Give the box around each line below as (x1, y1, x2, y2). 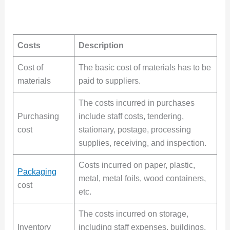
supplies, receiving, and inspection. (78, 139, 206, 148)
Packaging (17, 167, 56, 177)
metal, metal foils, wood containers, (78, 174, 206, 183)
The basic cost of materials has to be (78, 63, 211, 72)
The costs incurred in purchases (78, 99, 195, 108)
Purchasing (17, 112, 59, 121)
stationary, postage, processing (78, 125, 191, 135)
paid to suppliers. (78, 76, 141, 86)
